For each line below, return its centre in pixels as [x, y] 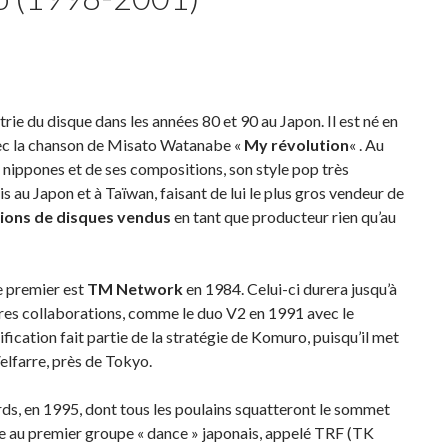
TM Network [135, 288]
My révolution [296, 144]
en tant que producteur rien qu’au [283, 216]
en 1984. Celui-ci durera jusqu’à [290, 288]
